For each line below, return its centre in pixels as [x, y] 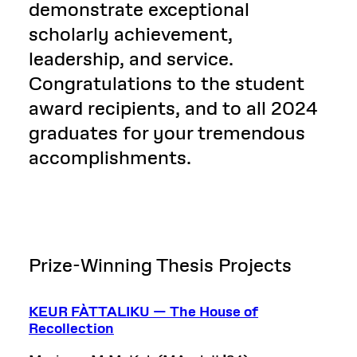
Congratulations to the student [167, 84]
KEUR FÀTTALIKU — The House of [143, 312]
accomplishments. [110, 158]
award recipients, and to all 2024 [173, 109]
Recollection [71, 329]
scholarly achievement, [131, 35]
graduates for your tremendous [167, 133]
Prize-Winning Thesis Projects [160, 266]
